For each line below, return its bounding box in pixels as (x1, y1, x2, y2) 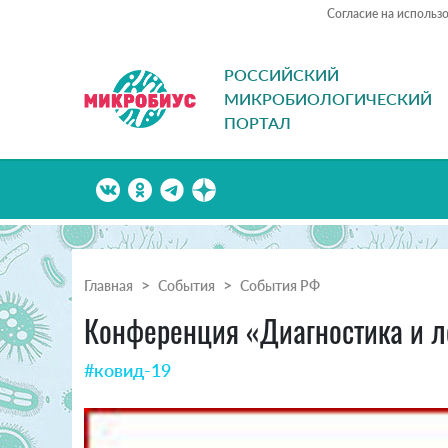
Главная (84, 277, 133, 295)
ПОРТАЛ (224, 113, 291, 133)
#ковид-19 (84, 359, 171, 382)
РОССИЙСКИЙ (224, 65, 339, 85)
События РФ (240, 277, 320, 295)
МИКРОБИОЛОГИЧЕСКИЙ (224, 89, 432, 109)
